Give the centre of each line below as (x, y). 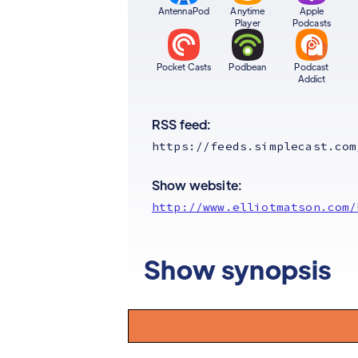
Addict (312, 78)
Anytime (248, 10)
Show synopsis (238, 269)
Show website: (197, 185)
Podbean (248, 66)
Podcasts (312, 22)
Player (248, 22)
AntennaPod (184, 10)
